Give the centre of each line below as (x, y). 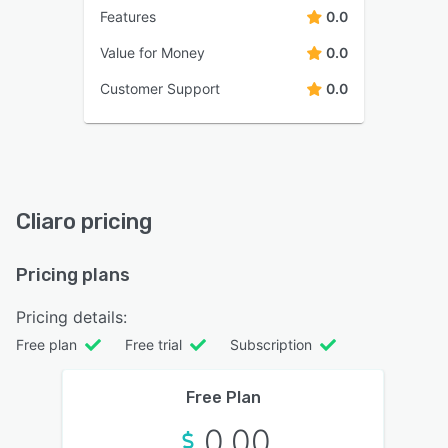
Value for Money (152, 52)
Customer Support (160, 88)
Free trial (153, 344)
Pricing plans (73, 274)
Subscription (271, 344)
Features (128, 16)
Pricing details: (71, 316)
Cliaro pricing (84, 221)
